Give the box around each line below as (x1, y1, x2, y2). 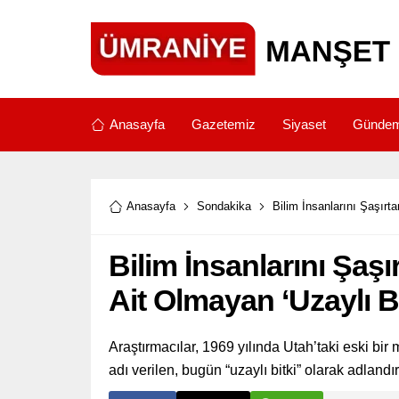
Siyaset (282, 117, 326, 132)
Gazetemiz (191, 117, 256, 132)
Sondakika (197, 199, 251, 213)
